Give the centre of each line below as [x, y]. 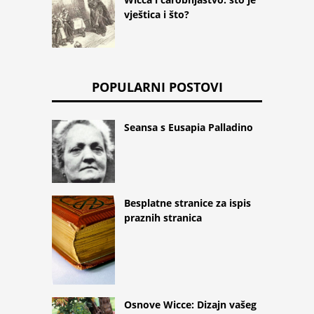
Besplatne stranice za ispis [187, 203]
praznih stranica [163, 217]
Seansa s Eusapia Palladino [189, 127]
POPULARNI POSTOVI [157, 87]
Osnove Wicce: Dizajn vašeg [190, 304]
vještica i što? [157, 14]
